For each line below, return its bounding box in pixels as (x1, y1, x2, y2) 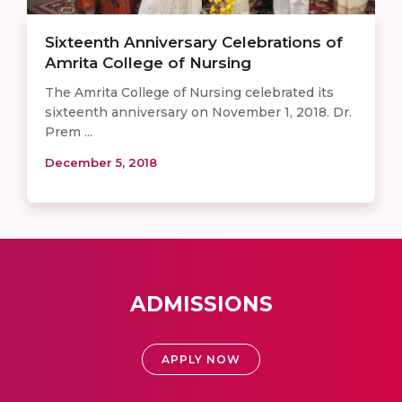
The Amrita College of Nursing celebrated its (45, 83, 334, 100)
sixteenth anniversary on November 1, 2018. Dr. (45, 103, 352, 120)
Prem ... (45, 123, 92, 140)
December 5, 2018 (45, 154, 157, 170)
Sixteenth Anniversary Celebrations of (45, 32, 343, 51)
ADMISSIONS (129, 291, 273, 317)
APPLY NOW (162, 352, 240, 366)
